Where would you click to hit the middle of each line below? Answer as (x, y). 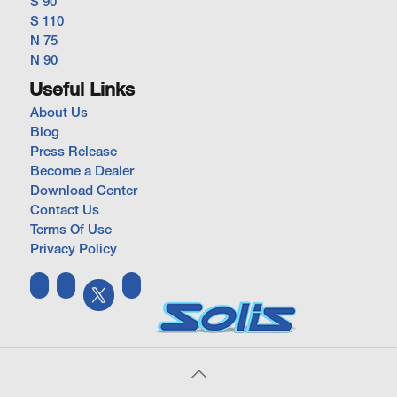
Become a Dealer (82, 172)
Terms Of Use (71, 230)
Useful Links (82, 91)
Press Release (74, 152)
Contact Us (65, 211)
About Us (59, 113)
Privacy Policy (74, 250)
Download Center (84, 191)
